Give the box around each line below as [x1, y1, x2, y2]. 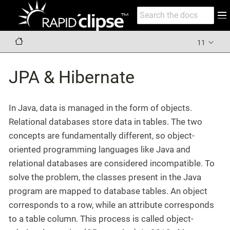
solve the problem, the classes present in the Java [9, 172, 201, 182]
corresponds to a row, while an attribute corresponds [9, 200, 214, 210]
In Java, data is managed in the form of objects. [9, 103, 192, 113]
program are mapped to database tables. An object [9, 186, 207, 196]
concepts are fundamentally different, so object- [9, 130, 195, 141]
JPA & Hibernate [9, 66, 135, 87]
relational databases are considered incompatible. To [9, 158, 215, 168]
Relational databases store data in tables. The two [9, 117, 202, 127]
